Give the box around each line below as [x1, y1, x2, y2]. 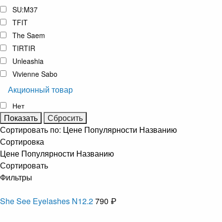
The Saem [12, 30, 45, 40]
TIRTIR [12, 43, 35, 53]
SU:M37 [12, 4, 38, 14]
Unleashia [12, 55, 44, 66]
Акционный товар [8, 83, 73, 95]
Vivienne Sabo [12, 68, 57, 79]
